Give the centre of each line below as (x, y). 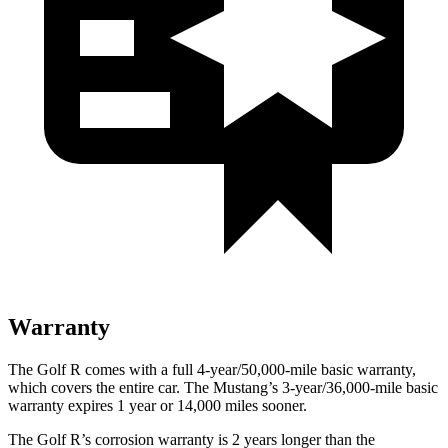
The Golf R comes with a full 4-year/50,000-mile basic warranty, (212, 369)
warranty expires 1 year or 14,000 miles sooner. (157, 405)
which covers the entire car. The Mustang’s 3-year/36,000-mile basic (223, 387)
